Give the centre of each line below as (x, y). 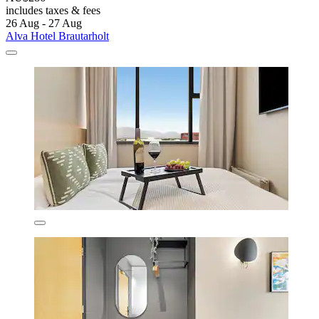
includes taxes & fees (53, 10)
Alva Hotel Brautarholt (57, 36)
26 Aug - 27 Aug (44, 23)
